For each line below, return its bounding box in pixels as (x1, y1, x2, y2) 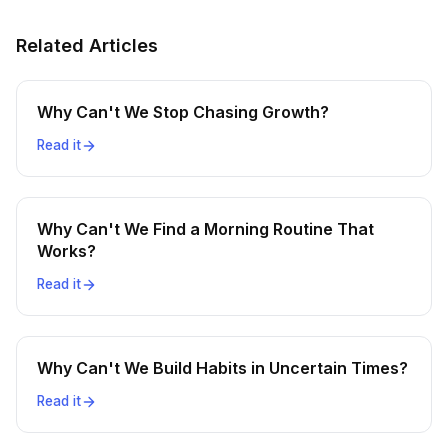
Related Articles (16, 35, 158, 56)
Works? (37, 241, 96, 261)
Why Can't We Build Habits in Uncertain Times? (37, 358, 408, 378)
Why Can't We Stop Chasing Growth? (37, 102, 329, 122)
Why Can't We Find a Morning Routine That (37, 219, 374, 239)
